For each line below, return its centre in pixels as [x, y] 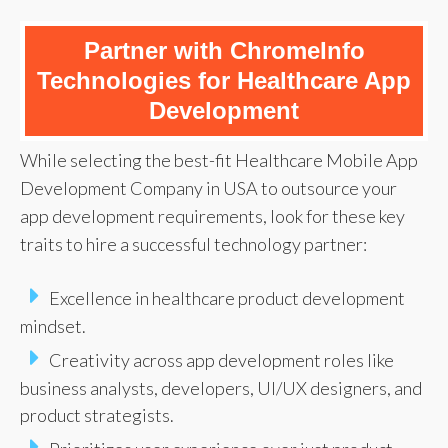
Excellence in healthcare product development [227, 297]
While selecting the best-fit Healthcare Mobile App [219, 159]
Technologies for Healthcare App [224, 80]
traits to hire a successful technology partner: [193, 243]
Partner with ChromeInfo [224, 50]
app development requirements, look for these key [212, 215]
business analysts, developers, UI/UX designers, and [221, 387]
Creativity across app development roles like [221, 359]
